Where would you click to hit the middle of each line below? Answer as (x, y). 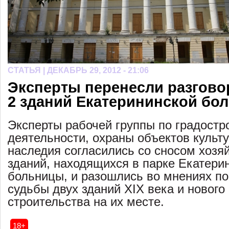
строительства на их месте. (86, 202)
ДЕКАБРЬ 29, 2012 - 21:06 (98, 70)
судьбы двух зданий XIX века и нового (116, 189)
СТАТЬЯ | (27, 70)
